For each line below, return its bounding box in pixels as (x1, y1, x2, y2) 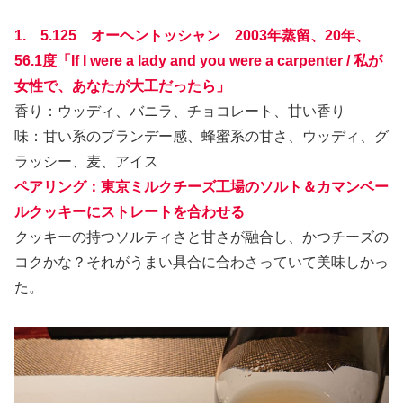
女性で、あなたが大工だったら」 (14, 77, 230, 94)
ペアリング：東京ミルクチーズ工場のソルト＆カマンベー (14, 178, 389, 194)
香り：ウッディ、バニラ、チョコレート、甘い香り (14, 103, 345, 119)
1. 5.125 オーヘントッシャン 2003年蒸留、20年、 (14, 27, 370, 43)
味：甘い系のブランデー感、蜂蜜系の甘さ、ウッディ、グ (14, 128, 389, 144)
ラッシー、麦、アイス (14, 153, 158, 169)
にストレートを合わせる (86, 203, 245, 219)
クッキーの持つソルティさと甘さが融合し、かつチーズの (14, 228, 389, 245)
